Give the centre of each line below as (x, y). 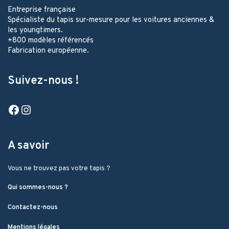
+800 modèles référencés (51, 41)
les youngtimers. (35, 31)
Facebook (45, 104)
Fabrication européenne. (48, 51)
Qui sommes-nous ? (38, 187)
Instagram (59, 104)
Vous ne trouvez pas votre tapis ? (59, 168)
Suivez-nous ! (43, 81)
